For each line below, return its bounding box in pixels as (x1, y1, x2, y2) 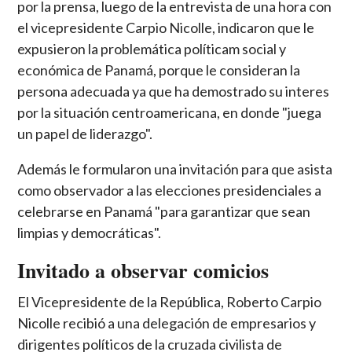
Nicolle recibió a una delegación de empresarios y (17, 313, 317, 332)
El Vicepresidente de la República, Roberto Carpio (17, 292, 322, 310)
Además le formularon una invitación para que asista (17, 159, 333, 178)
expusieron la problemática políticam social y (17, 39, 287, 57)
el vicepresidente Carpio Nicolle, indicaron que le (17, 18, 315, 36)
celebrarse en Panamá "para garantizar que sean (17, 202, 311, 220)
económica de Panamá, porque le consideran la (17, 60, 301, 79)
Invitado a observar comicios (17, 255, 269, 285)
